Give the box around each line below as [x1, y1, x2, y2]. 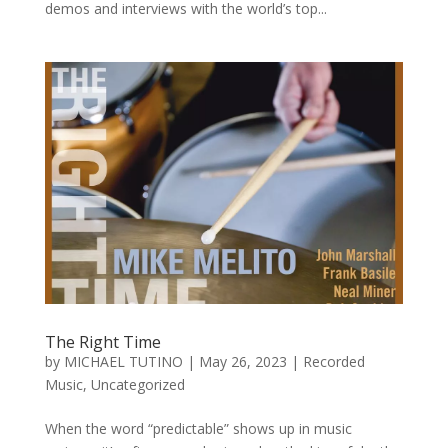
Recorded [302, 351, 365, 371]
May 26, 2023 [198, 351, 287, 371]
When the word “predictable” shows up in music [44, 418, 352, 438]
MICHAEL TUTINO [63, 351, 183, 371]
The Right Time [44, 330, 161, 353]
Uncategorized [90, 374, 185, 394]
